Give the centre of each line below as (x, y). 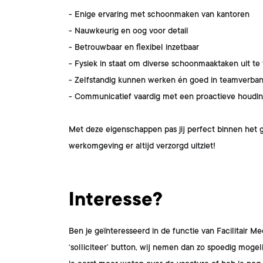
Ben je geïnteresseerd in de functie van (143, 231)
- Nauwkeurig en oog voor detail (130, 31)
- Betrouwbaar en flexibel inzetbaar (135, 47)
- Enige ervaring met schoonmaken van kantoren (160, 14)
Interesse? (116, 200)
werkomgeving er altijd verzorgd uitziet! (142, 146)
